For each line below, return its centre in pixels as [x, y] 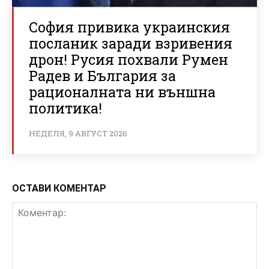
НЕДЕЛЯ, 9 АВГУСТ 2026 [78, 133]
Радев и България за [102, 75]
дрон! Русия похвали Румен [128, 59]
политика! [65, 108]
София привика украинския [129, 27]
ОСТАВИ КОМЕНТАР [59, 188]
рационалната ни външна [122, 92]
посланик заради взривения [131, 43]
